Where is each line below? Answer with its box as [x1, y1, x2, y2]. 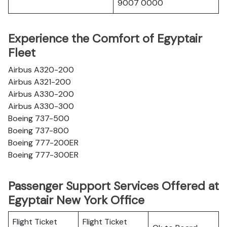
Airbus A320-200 [8, 64, 74, 75]
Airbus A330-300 [8, 101, 74, 111]
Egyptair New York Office [8, 193, 144, 208]
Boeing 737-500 [8, 113, 69, 124]
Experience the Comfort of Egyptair [8, 31, 202, 46]
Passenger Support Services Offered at [8, 178, 219, 194]
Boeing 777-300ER [8, 149, 79, 160]
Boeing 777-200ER [8, 137, 79, 148]
